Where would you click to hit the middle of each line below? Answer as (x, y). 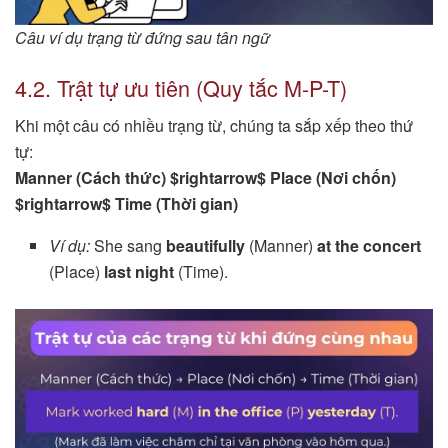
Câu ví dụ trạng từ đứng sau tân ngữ (142, 37)
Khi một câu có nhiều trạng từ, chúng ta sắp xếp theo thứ (214, 126)
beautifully (206, 246)
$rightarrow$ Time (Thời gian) (126, 204)
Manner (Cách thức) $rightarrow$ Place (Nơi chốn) (205, 178)
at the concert (369, 246)
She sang (128, 246)
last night (139, 272)
